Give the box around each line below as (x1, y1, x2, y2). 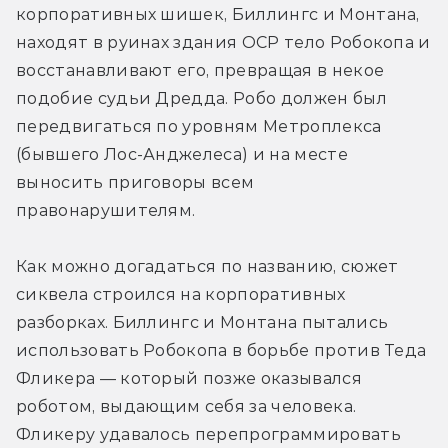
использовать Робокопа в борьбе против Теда (16, 340, 427, 360)
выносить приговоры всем (16, 172, 255, 192)
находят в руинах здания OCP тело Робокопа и (16, 32, 431, 52)
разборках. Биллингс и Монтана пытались (16, 312, 389, 332)
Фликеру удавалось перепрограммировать (16, 424, 401, 444)
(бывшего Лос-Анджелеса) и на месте (16, 144, 348, 164)
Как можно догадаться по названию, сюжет (16, 256, 399, 276)
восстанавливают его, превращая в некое (16, 60, 385, 80)
